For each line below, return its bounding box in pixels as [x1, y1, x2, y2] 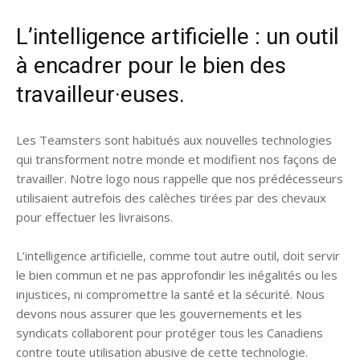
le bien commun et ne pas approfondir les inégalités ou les [16, 267, 337, 283]
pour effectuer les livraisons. [16, 209, 173, 225]
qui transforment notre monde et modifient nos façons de [16, 151, 337, 167]
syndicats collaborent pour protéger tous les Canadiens [16, 325, 323, 341]
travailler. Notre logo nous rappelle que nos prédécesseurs [16, 170, 343, 186]
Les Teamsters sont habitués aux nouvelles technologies [16, 132, 332, 148]
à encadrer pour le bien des [16, 52, 286, 79]
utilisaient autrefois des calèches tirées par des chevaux [16, 190, 326, 206]
